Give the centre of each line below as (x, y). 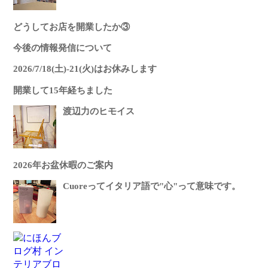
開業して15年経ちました (63, 90)
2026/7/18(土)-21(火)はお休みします (85, 69)
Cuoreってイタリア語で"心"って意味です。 (152, 186)
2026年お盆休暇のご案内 (63, 165)
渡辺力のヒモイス (99, 111)
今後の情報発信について (63, 48)
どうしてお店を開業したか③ (72, 27)
